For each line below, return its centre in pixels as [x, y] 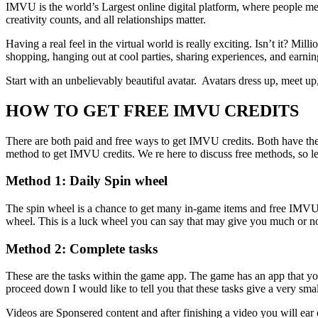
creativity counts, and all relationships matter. [106, 19]
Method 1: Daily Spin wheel [87, 181]
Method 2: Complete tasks [82, 248]
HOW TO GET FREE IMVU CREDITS [152, 110]
